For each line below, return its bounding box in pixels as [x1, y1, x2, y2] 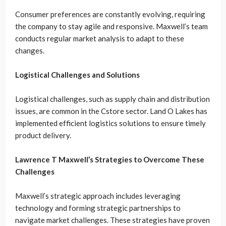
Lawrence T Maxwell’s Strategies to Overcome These [15, 155, 204, 164]
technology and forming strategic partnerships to [15, 203, 181, 213]
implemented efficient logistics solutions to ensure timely [15, 119, 206, 128]
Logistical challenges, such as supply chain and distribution [15, 94, 210, 104]
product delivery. [15, 131, 71, 140]
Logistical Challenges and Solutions [15, 70, 140, 80]
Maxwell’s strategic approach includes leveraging [15, 191, 181, 201]
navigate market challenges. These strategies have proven [15, 215, 210, 225]
